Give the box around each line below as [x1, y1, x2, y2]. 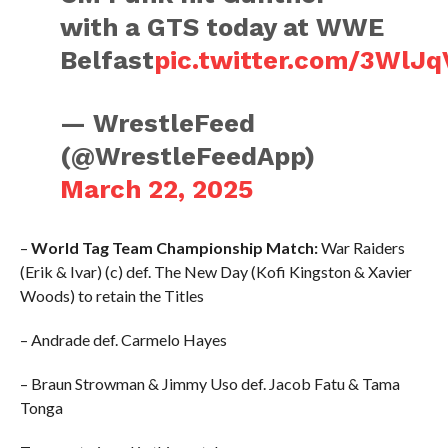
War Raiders [317, 238, 405, 257]
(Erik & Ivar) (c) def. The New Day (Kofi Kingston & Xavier [19, 262, 412, 281]
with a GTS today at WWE [60, 12, 385, 42]
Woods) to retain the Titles [19, 286, 204, 305]
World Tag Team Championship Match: [30, 238, 318, 257]
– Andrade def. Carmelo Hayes [19, 330, 227, 349]
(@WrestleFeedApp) [60, 141, 316, 171]
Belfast [60, 45, 155, 75]
